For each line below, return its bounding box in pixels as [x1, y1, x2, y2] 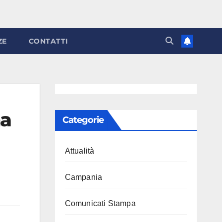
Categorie [62, 114, 104, 125]
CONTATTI [28, 37, 68, 46]
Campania [64, 173, 103, 181]
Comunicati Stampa [64, 199, 136, 208]
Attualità [64, 147, 95, 155]
